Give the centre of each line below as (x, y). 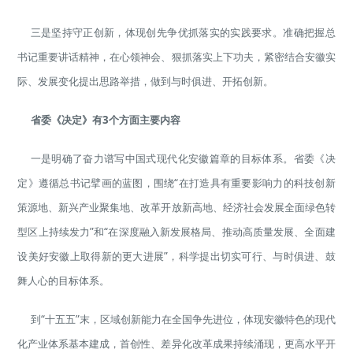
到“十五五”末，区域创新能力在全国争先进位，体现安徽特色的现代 (183, 320)
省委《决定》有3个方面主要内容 (105, 120)
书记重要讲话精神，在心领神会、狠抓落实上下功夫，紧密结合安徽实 (176, 57)
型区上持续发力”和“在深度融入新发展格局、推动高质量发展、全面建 (176, 232)
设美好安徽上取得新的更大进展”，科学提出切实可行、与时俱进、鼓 (176, 256)
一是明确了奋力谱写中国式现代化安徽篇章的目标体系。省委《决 (183, 159)
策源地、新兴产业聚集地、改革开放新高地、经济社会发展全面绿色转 (176, 208)
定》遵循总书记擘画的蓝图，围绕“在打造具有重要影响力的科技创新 (176, 183)
